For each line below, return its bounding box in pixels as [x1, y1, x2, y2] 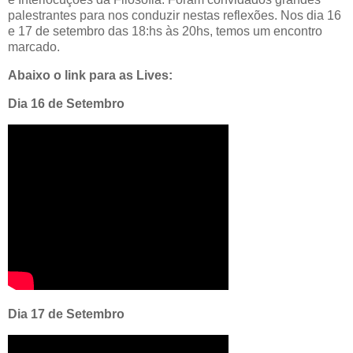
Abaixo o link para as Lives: [8, 69, 173, 83]
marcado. [8, 40, 60, 54]
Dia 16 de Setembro [8, 97, 124, 111]
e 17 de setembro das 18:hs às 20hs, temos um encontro [8, 24, 322, 39]
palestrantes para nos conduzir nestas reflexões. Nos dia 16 [8, 9, 341, 23]
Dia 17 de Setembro [8, 307, 124, 321]
